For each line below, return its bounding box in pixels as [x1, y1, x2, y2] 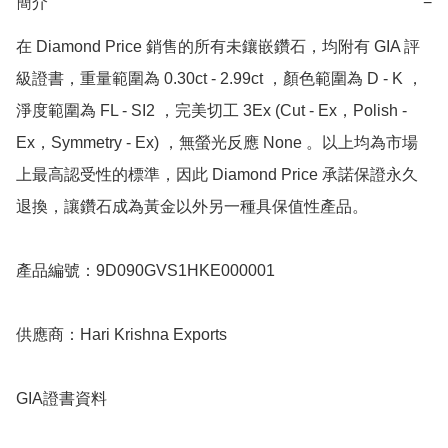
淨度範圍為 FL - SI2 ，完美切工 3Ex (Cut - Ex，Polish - [16, 102, 407, 120]
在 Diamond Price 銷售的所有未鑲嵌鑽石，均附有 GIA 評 [16, 38, 420, 56]
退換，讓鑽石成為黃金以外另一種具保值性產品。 [16, 198, 368, 216]
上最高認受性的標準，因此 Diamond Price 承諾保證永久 [16, 166, 418, 184]
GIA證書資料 [16, 390, 107, 408]
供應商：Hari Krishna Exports [16, 326, 227, 344]
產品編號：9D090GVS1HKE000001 [16, 262, 275, 280]
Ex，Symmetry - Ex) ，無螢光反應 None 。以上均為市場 [16, 134, 418, 152]
